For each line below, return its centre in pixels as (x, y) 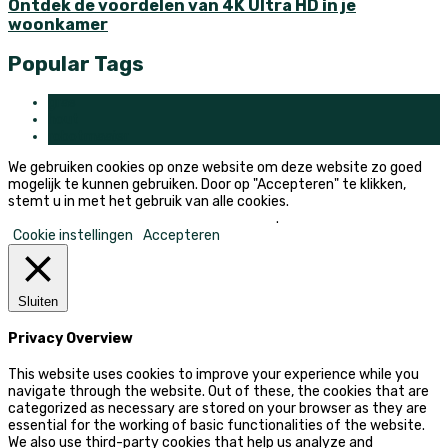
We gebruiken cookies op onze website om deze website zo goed (215, 167)
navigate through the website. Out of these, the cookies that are (218, 392)
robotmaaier (88, 136)
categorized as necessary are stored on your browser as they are (217, 409)
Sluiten (38, 301)
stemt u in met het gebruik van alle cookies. (148, 201)
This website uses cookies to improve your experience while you (213, 375)
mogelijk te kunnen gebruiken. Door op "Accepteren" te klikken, (207, 184)
